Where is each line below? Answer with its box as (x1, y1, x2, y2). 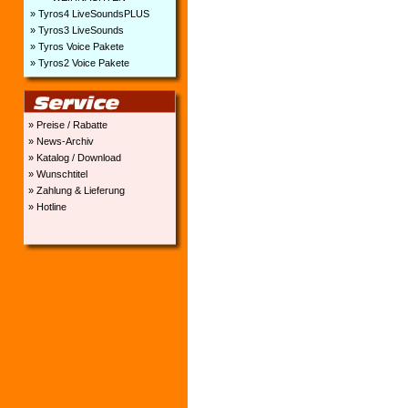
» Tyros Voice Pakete (26, 41, 124, 52)
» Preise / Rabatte (25, 119, 107, 130)
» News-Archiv (25, 136, 94, 147)
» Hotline (25, 201, 66, 212)
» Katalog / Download (25, 152, 121, 163)
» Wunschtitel (25, 168, 87, 179)
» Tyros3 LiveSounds (26, 25, 124, 36)
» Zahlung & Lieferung (25, 185, 125, 196)
